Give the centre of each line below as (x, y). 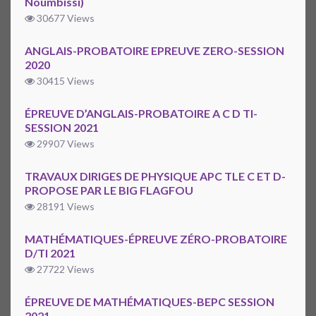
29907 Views (65, 144)
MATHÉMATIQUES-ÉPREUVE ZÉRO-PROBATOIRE (156, 239)
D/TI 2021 (50, 253)
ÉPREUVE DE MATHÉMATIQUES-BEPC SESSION (150, 302)
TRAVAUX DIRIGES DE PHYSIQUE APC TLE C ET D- (155, 176)
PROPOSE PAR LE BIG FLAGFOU (109, 190)
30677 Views (65, 18)
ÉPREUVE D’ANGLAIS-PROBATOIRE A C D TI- (141, 114)
